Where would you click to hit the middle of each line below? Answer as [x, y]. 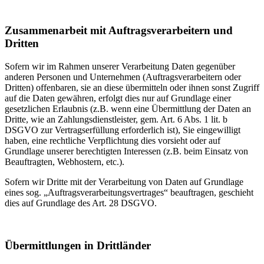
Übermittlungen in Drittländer [78, 246]
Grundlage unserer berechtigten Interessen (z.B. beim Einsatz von [126, 151]
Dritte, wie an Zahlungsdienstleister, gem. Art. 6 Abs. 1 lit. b [116, 119]
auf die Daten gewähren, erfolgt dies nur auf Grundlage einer [118, 98]
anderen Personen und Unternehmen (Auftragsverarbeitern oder [123, 77]
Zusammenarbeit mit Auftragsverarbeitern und [119, 30]
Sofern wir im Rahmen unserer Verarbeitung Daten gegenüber [120, 66]
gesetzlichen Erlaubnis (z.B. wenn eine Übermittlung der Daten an [128, 108]
